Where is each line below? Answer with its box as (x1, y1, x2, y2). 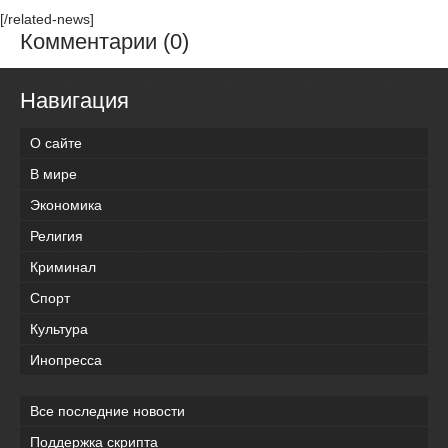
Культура (30, 320, 88, 337)
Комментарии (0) (20, 29, 189, 55)
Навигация (20, 88, 129, 114)
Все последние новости (30, 402, 185, 419)
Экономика (30, 196, 102, 213)
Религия (30, 227, 83, 244)
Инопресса (30, 351, 102, 368)
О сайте (30, 134, 82, 151)
